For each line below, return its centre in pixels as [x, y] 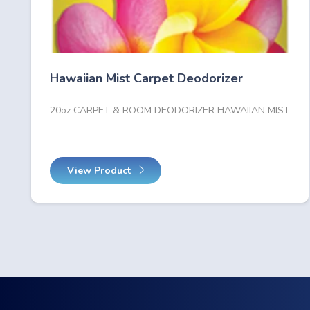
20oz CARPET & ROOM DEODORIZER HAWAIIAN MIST [170, 111]
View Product [99, 170]
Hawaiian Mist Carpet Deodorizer [146, 78]
